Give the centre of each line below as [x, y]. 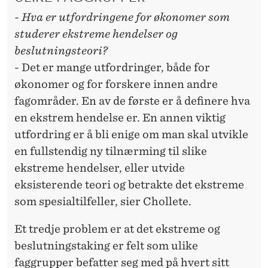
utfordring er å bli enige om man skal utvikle [131, 135]
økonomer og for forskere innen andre [116, 84]
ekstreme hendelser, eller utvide [100, 168]
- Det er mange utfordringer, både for [112, 68]
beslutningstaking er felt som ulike [106, 246]
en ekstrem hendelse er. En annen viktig [120, 118]
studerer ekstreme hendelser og [96, 34]
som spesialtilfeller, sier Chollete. [103, 202]
